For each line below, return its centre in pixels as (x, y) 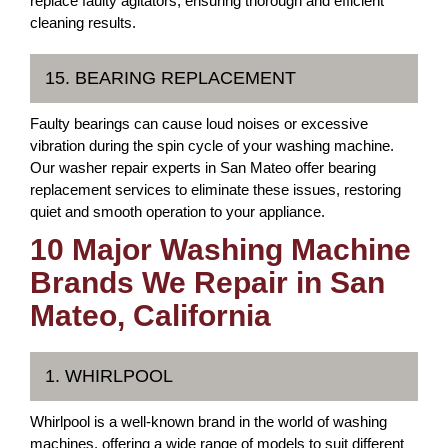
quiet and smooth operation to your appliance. (177, 211)
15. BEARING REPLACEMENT (170, 78)
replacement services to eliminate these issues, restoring (215, 189)
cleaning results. (83, 22)
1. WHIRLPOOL (109, 376)
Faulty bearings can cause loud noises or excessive (199, 123)
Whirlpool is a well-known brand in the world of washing (208, 421)
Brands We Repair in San (207, 282)
